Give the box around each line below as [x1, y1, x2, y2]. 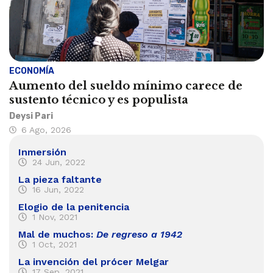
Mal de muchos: [18, 228, 96, 240]
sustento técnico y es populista [9, 93, 188, 107]
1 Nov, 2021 [32, 211, 77, 222]
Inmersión [18, 146, 66, 158]
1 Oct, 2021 [32, 239, 77, 249]
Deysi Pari [9, 110, 53, 121]
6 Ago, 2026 [21, 124, 71, 135]
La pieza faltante [18, 173, 102, 185]
